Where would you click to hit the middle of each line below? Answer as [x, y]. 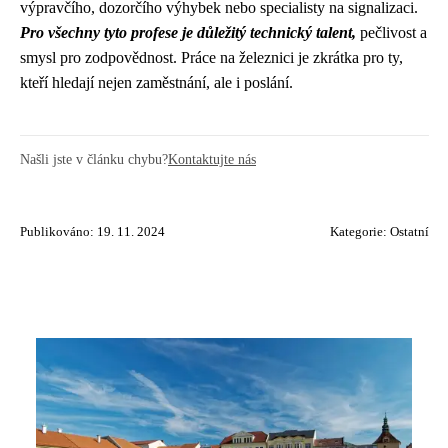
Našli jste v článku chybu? [94, 158]
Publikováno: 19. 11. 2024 [92, 231]
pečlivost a [391, 32]
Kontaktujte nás [212, 158]
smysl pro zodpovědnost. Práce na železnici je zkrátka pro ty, [211, 57]
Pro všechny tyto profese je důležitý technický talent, [188, 32]
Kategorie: [360, 231]
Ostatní [409, 231]
